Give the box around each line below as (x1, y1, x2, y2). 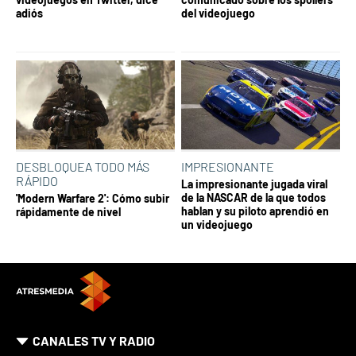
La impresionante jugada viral (181, 176, 327, 191)
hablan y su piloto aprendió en (181, 203, 329, 218)
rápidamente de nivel (16, 204, 121, 219)
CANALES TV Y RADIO (33, 332, 155, 348)
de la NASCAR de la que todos (181, 190, 326, 204)
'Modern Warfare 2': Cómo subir (16, 191, 169, 205)
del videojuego (181, 6, 255, 20)
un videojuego (181, 217, 253, 231)
